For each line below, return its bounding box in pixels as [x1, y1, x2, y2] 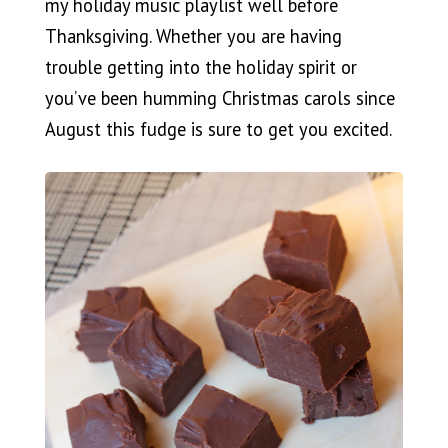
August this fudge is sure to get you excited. [44, 116, 392, 141]
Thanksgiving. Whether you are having [44, 23, 342, 48]
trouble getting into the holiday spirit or [44, 54, 357, 79]
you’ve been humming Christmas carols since [44, 85, 395, 110]
